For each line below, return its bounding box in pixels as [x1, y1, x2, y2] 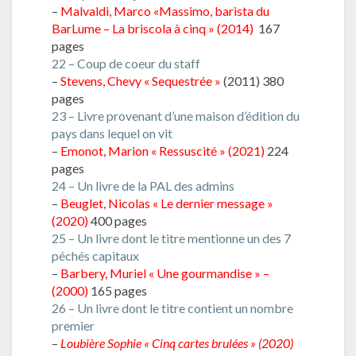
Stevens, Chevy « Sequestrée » [60, 72, 221, 88]
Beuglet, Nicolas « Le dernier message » [60, 195, 273, 211]
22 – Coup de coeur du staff [52, 55, 200, 71]
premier [52, 317, 95, 333]
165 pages [91, 282, 147, 298]
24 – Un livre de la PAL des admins [52, 177, 234, 193]
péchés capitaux [52, 247, 139, 263]
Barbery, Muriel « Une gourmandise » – [60, 265, 269, 281]
